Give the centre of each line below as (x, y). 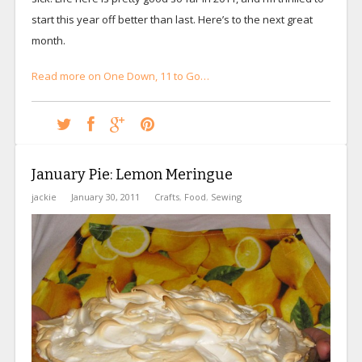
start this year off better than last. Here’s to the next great (172, 19)
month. (48, 40)
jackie (44, 196)
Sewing (226, 196)
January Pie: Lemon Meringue (132, 174)
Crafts (166, 196)
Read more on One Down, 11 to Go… (120, 76)
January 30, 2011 (105, 196)
